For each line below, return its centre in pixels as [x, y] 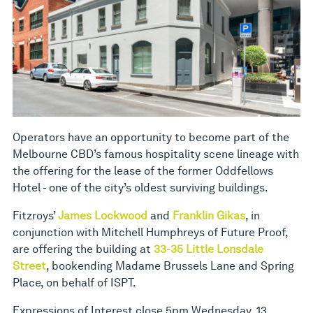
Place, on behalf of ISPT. [74, 283]
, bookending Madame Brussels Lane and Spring [170, 266]
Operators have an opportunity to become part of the [151, 138]
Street [29, 266]
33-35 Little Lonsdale [209, 249]
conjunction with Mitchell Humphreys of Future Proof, [150, 233]
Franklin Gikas [209, 216]
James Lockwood [103, 216]
